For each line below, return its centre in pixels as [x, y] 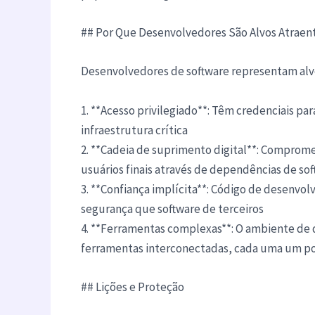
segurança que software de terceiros [172, 208]
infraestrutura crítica [134, 130]
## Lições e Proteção [132, 287]
